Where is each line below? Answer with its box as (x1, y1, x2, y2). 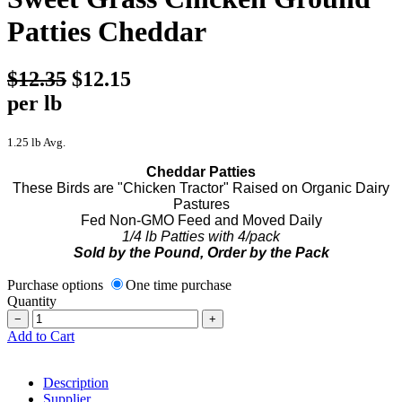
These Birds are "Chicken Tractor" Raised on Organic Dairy (13, 179, 389, 196)
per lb (7, 91, 62, 115)
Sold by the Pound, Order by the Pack (73, 244, 329, 260)
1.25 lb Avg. (7, 135, 66, 149)
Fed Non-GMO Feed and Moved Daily (80, 212, 322, 228)
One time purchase (126, 276, 232, 293)
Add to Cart (7, 328, 74, 344)
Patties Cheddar (7, 14, 206, 48)
